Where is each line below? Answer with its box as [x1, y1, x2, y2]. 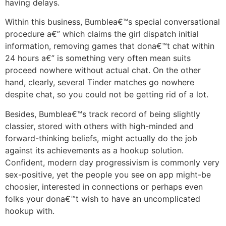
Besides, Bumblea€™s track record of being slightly [5, 108, 200, 119]
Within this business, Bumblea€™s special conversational [5, 17, 220, 27]
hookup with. [5, 205, 54, 216]
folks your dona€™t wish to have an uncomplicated [5, 193, 200, 204]
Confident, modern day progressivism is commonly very [5, 157, 219, 167]
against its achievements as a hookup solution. [5, 145, 184, 155]
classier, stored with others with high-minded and [5, 121, 194, 131]
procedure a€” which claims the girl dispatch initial [5, 29, 199, 39]
